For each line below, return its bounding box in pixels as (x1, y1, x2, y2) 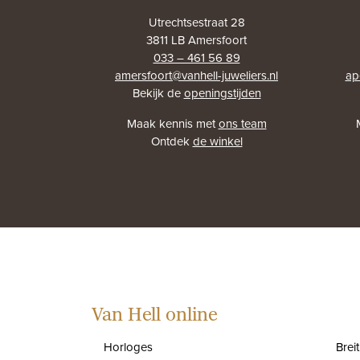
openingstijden (183, 84, 261, 101)
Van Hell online (92, 304, 218, 326)
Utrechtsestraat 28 (148, 14, 245, 31)
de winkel (192, 133, 243, 149)
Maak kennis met (126, 115, 219, 132)
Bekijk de (132, 84, 184, 101)
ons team (218, 115, 267, 132)
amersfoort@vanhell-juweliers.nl (115, 67, 278, 84)
